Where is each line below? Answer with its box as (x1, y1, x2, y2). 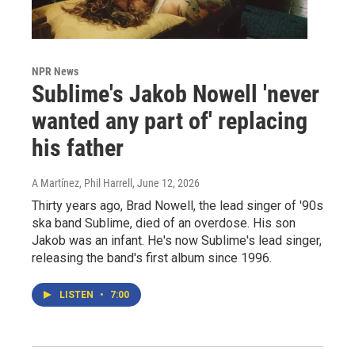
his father (32, 133, 124, 162)
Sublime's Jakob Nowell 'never (32, 79, 319, 108)
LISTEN (59, 288, 96, 300)
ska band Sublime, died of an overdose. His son (32, 215, 296, 231)
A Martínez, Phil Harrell (32, 176, 132, 189)
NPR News (32, 64, 78, 78)
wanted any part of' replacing (32, 106, 307, 135)
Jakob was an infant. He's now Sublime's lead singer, (32, 232, 322, 248)
